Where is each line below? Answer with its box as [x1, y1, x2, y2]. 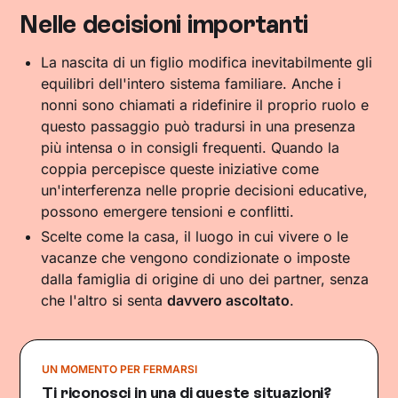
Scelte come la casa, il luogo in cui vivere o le [41, 227, 349, 245]
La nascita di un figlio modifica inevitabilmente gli [41, 53, 373, 71]
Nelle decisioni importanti [20, 9, 309, 39]
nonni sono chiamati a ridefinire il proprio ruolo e [41, 96, 370, 114]
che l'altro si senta [41, 291, 168, 309]
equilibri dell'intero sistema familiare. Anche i [41, 75, 342, 92]
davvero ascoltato [167, 291, 291, 309]
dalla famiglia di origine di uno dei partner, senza [41, 270, 370, 288]
